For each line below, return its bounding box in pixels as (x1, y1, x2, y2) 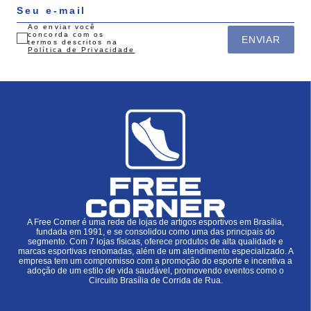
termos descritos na (28, 38, 118, 46)
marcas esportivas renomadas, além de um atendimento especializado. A (17, 246, 294, 256)
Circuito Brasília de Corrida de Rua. (88, 275, 223, 285)
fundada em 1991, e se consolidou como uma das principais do (36, 226, 275, 237)
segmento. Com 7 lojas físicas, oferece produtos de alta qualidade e (28, 236, 283, 246)
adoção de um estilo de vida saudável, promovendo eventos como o (27, 265, 284, 276)
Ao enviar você (28, 23, 96, 31)
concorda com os (28, 31, 105, 38)
